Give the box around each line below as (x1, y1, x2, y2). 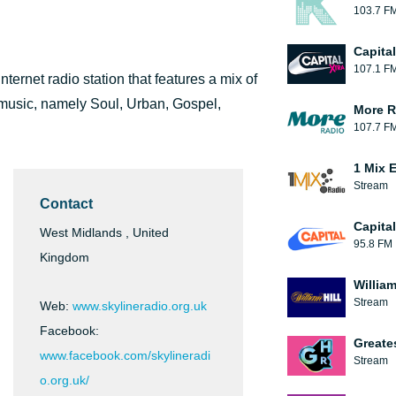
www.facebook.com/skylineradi (40, 348, 210, 362)
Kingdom (40, 250, 89, 264)
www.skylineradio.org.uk (72, 299, 207, 313)
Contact (40, 196, 93, 211)
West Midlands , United (40, 225, 169, 240)
